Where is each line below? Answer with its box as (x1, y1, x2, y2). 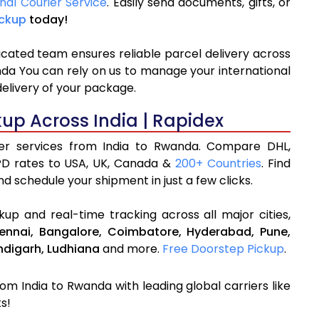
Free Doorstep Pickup (162, 241, 284, 258)
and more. (100, 241, 162, 258)
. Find (261, 155, 291, 172)
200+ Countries (175, 155, 262, 172)
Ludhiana (47, 241, 100, 258)
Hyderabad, (187, 224, 255, 241)
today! (26, 11, 68, 28)
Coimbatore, (107, 224, 182, 241)
